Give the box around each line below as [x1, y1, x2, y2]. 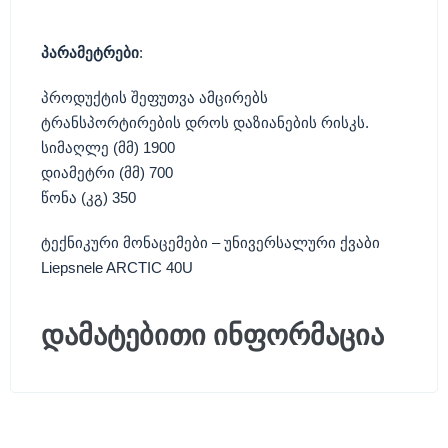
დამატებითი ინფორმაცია [41, 320, 384, 351]
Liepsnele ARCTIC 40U [41, 259, 193, 276]
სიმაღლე [41, 139, 109, 156]
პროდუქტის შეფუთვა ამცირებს [41, 89, 268, 106]
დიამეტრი [41, 164, 115, 181]
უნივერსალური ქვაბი [224, 234, 380, 251]
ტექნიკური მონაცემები [41, 234, 208, 251]
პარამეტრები [41, 44, 139, 61]
